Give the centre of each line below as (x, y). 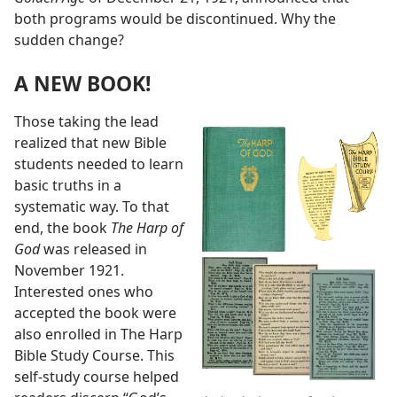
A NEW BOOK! (82, 83)
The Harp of (147, 227)
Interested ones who (84, 291)
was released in (93, 249)
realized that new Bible (90, 142)
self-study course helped (97, 376)
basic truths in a (68, 185)
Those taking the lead (86, 121)
